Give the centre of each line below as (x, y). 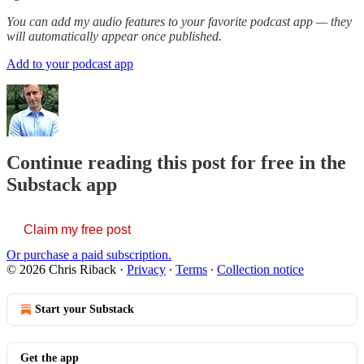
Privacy (146, 270)
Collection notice (260, 270)
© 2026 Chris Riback (61, 270)
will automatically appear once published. (114, 36)
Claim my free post (77, 230)
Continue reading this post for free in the (176, 163)
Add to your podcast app (70, 63)
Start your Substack (84, 310)
